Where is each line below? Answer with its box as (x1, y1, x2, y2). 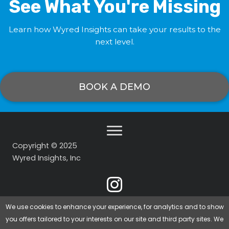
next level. (95, 36, 134, 47)
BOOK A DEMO (79, 81, 150, 93)
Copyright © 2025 (12, 140, 77, 151)
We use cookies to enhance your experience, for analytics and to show (5, 202, 224, 211)
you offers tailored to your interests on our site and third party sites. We (6, 215, 223, 223)
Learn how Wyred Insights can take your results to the (8, 24, 221, 34)
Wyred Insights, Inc (12, 152, 81, 163)
